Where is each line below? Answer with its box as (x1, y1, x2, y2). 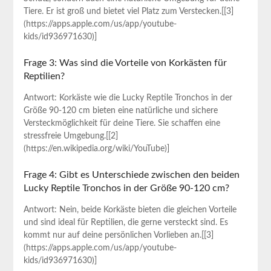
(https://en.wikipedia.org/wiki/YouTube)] (23, 145, 169, 154)
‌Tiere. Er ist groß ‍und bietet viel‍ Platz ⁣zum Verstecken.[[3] (23, 7, 233, 16)
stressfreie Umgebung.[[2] (23, 132, 118, 141)
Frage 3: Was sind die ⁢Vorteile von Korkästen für (23, 58, 227, 68)
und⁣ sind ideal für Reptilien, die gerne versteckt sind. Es (23, 218, 228, 227)
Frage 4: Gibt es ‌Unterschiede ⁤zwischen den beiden (23, 170, 240, 180)
